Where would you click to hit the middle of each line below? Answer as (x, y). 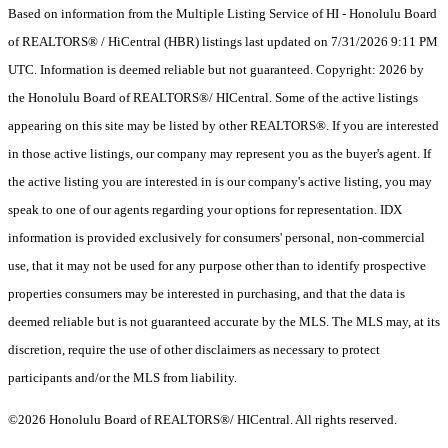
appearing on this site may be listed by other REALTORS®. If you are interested (223, 125)
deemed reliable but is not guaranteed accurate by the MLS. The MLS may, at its (224, 321)
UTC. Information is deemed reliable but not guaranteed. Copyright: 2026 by (216, 69)
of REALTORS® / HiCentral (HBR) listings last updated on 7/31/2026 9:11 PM (223, 41)
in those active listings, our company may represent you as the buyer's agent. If (219, 153)
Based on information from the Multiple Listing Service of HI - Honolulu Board (222, 13)
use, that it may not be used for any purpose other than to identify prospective (217, 265)
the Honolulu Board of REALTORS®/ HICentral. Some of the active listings (213, 97)
